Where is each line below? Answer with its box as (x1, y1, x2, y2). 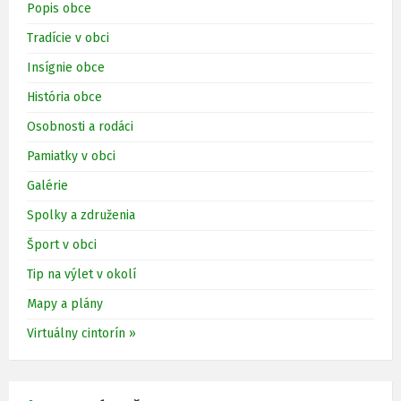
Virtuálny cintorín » (27, 326, 136, 342)
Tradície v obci (27, 30, 109, 47)
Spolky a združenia (27, 208, 135, 224)
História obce (27, 90, 102, 106)
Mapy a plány (27, 296, 103, 312)
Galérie (27, 178, 68, 194)
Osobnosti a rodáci (27, 119, 133, 135)
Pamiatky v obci (27, 149, 115, 165)
